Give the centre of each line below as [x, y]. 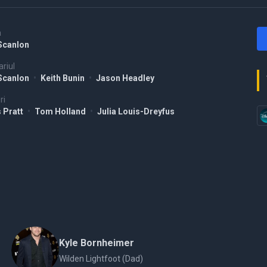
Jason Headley [125, 78]
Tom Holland [61, 111]
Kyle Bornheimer [96, 243]
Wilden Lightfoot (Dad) [101, 259]
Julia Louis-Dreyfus [136, 111]
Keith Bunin [63, 78]
